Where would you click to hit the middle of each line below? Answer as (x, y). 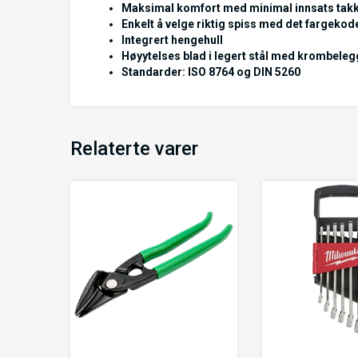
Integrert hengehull (172, 40)
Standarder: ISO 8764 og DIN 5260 (211, 72)
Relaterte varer (134, 149)
